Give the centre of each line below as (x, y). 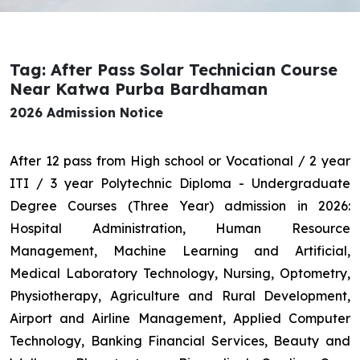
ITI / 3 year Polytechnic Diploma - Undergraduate (180, 184)
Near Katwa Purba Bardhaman (139, 89)
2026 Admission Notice (86, 113)
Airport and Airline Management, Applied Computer (180, 319)
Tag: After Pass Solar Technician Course (174, 70)
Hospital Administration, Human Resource (180, 229)
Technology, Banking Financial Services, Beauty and (180, 341)
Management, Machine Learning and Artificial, (180, 251)
